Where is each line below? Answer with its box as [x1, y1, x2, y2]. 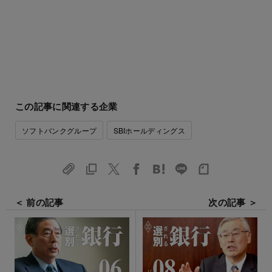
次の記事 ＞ [208, 195, 258, 209]
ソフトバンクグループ [22, 124, 97, 135]
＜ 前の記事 [14, 195, 64, 209]
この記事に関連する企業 [15, 99, 118, 113]
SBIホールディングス [113, 124, 186, 135]
